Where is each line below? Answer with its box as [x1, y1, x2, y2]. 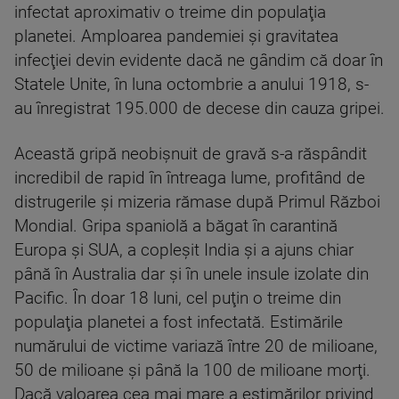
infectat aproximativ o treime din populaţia [14, 3, 326, 22]
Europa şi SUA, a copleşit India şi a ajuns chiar [14, 240, 354, 260]
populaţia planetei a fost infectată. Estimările [14, 313, 343, 332]
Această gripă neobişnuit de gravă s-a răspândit [14, 144, 367, 164]
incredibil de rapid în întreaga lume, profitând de [14, 168, 365, 188]
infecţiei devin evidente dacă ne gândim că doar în [14, 51, 383, 70]
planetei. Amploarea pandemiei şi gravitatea [14, 27, 338, 46]
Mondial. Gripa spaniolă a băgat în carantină [14, 216, 338, 236]
